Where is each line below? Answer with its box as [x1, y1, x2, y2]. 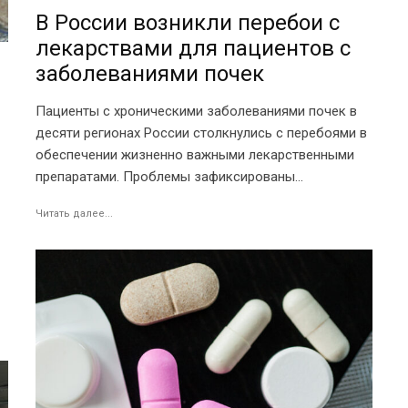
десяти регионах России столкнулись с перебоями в [36, 125, 367, 142]
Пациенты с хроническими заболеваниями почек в [36, 103, 357, 120]
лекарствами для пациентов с [36, 36, 351, 62]
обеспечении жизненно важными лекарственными [36, 147, 354, 164]
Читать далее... [36, 208, 113, 220]
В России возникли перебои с [36, 10, 340, 36]
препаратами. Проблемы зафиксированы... [36, 168, 303, 186]
